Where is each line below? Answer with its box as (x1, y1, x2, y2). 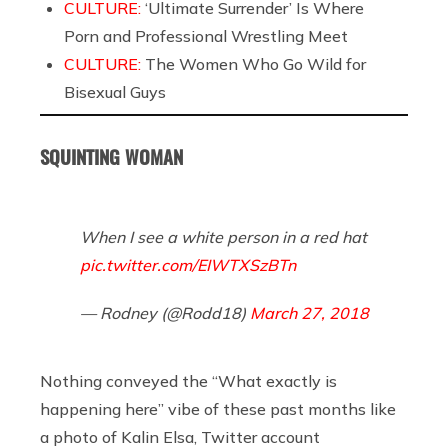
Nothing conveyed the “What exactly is (40, 370, 337, 391)
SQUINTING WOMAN (40, 142, 183, 170)
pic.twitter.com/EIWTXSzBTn (80, 254, 296, 275)
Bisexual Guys (64, 81, 166, 102)
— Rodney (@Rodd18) (80, 302, 250, 323)
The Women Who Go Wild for (145, 53, 366, 74)
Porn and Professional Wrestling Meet (64, 25, 348, 46)
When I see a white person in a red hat (80, 226, 367, 247)
